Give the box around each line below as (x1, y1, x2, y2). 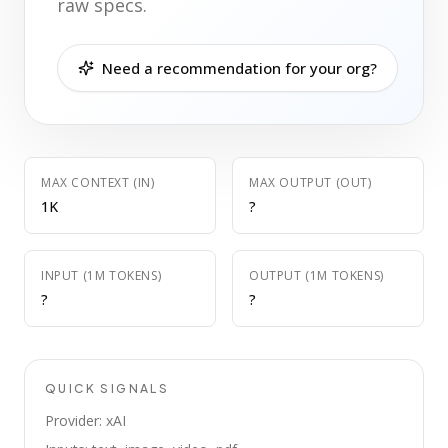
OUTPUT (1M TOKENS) (249, 267, 384, 284)
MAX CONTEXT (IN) (41, 174, 155, 191)
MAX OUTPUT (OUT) (249, 174, 372, 191)
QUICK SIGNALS (45, 381, 170, 396)
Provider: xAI (45, 411, 126, 430)
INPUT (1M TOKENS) (41, 267, 162, 284)
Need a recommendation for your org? (102, 58, 377, 78)
